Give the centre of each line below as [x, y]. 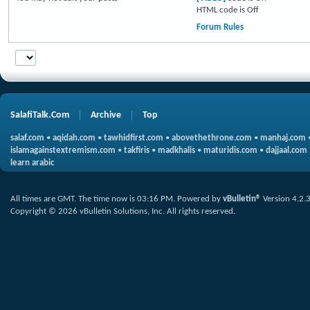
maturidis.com [230, 151]
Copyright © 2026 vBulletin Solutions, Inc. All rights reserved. [123, 211]
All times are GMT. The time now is [74, 199]
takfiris [137, 151]
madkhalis [176, 151]
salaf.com [27, 138]
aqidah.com [74, 138]
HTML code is [221, 10]
